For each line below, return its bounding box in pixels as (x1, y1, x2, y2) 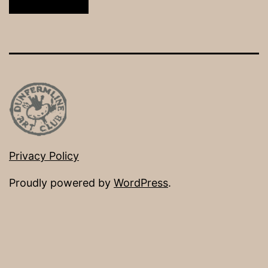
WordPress (114, 176, 168, 190)
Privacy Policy (9, 150, 79, 163)
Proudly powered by (9, 176, 114, 190)
